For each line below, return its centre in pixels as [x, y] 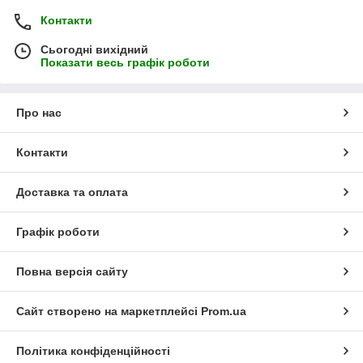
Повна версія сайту [72, 272]
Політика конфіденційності [93, 351]
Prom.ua [224, 312]
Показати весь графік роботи [125, 63]
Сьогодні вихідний [94, 50]
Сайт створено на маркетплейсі [109, 312]
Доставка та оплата [72, 192]
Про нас [39, 113]
